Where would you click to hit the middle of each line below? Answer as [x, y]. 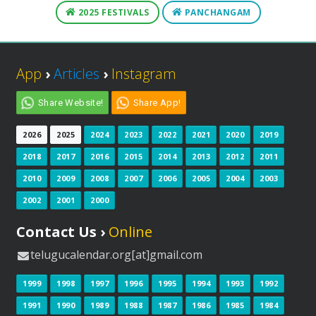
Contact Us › [62, 232]
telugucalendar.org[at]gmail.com [116, 255]
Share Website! [71, 103]
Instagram [144, 74]
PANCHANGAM [217, 13]
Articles [77, 74]
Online [130, 232]
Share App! [157, 103]
